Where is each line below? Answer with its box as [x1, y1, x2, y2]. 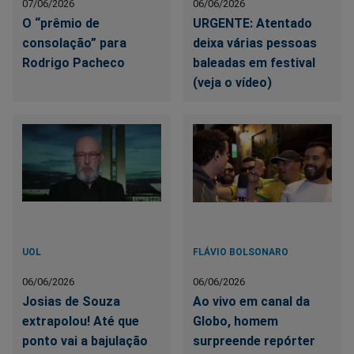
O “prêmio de [22, 15, 100, 31]
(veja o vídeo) [193, 74, 273, 90]
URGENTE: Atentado [193, 15, 313, 31]
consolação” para [22, 35, 126, 51]
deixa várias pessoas [193, 35, 318, 51]
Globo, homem [193, 313, 279, 329]
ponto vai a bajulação [22, 333, 148, 348]
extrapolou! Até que [22, 313, 139, 329]
